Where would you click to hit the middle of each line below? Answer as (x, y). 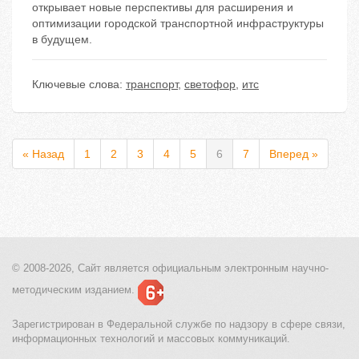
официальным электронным (219, 268)
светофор (210, 85)
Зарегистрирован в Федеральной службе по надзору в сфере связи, (179, 325)
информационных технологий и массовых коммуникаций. (151, 339)
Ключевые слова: (79, 85)
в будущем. (62, 40)
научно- (309, 268)
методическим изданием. (73, 290)
